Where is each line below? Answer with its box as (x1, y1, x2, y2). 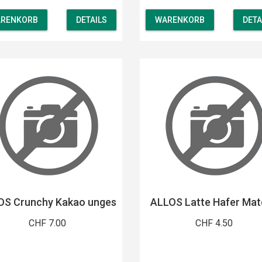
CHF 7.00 (29, 217, 67, 229)
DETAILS (76, 15, 107, 25)
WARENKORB (154, 15, 205, 25)
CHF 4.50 (195, 217, 233, 229)
